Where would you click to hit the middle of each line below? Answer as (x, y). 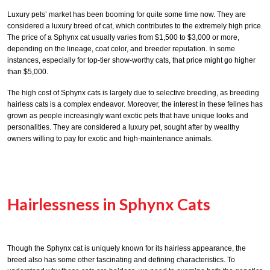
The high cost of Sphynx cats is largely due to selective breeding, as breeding (133, 93)
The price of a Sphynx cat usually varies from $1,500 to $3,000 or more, (123, 37)
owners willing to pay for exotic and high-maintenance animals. (110, 138)
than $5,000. (28, 71)
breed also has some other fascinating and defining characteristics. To (121, 260)
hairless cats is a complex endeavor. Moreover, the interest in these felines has (135, 104)
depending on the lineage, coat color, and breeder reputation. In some (121, 49)
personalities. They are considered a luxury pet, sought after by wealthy (123, 127)
